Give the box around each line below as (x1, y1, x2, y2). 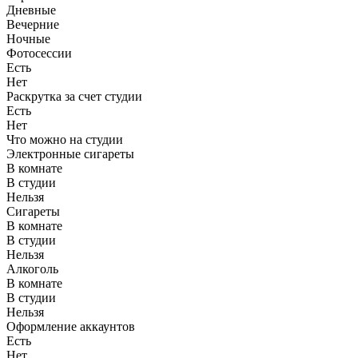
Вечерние (6, 17, 59, 31)
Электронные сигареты (6, 146, 134, 161)
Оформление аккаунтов (6, 319, 135, 333)
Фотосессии (6, 46, 72, 60)
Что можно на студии (6, 132, 123, 146)
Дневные (6, 2, 56, 17)
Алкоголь (6, 261, 58, 276)
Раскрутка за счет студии (6, 89, 142, 103)
